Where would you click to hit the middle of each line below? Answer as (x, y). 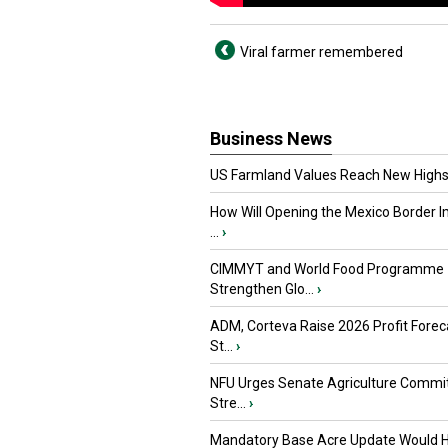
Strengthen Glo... (262, 289)
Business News (271, 138)
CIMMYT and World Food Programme (327, 269)
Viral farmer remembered (321, 52)
